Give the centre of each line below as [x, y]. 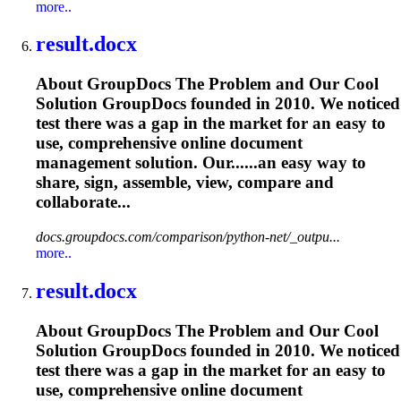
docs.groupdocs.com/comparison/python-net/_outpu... [188, 237]
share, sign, [79, 183]
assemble [155, 183]
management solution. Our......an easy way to [201, 163]
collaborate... [83, 202]
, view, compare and [260, 183]
